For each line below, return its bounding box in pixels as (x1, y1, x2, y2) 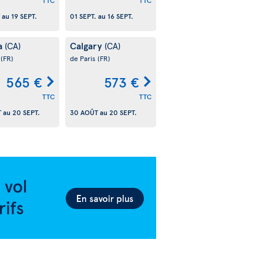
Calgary (69, 39, 104, 52)
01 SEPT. (69, 11, 96, 21)
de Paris (69, 53, 97, 63)
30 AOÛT (69, 107, 98, 117)
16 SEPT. (107, 11, 133, 21)
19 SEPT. (11, 11, 37, 21)
